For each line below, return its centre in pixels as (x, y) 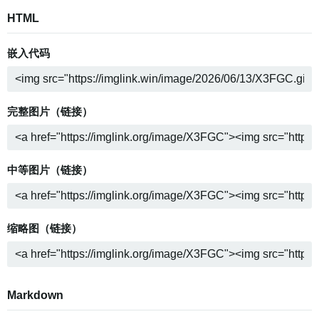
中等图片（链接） (50, 170)
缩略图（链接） (45, 228)
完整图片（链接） (50, 111)
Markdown (35, 295)
